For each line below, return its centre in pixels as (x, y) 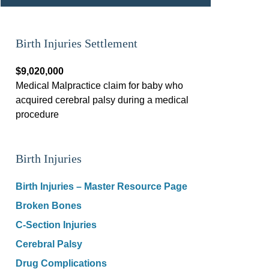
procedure (37, 114)
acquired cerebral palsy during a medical (102, 100)
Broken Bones (49, 205)
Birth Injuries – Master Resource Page (101, 186)
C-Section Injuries (56, 225)
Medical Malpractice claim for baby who (99, 85)
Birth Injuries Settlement (77, 43)
